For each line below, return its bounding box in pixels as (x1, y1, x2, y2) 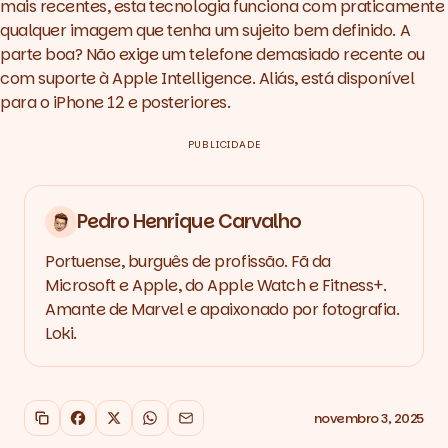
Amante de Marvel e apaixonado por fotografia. (45, 298, 400, 322)
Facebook (69, 410, 153, 436)
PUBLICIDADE (187, 137, 261, 153)
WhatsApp (141, 410, 231, 436)
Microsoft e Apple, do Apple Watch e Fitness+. (45, 274, 387, 298)
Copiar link (33, 410, 130, 436)
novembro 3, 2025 (313, 408, 424, 428)
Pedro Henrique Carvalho (77, 208, 301, 236)
